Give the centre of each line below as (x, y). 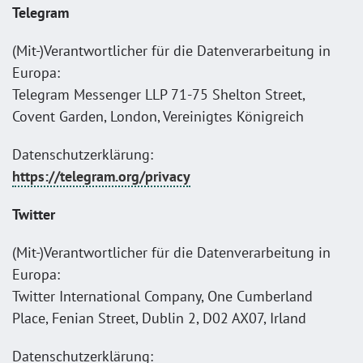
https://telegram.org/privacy (101, 176)
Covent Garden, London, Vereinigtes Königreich (158, 116)
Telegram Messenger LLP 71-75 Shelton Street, (158, 94)
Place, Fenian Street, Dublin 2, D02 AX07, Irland (159, 318)
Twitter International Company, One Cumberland (162, 296)
